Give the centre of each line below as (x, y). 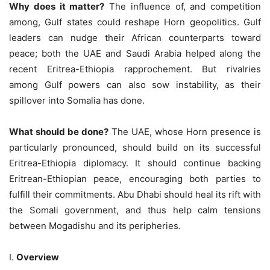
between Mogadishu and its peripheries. (95, 226)
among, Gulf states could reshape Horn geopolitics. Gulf (135, 22)
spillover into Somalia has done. (77, 100)
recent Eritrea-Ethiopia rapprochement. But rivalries (135, 69)
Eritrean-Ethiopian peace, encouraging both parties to (135, 179)
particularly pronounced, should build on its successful (135, 147)
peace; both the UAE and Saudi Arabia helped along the (135, 53)
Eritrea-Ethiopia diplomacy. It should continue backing (135, 163)
